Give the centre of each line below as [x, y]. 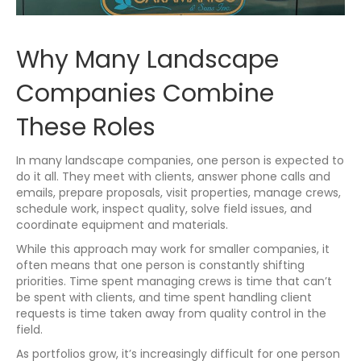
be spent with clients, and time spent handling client [164, 298]
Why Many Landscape [147, 60]
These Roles [86, 128]
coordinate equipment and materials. [122, 225]
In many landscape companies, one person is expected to [180, 161]
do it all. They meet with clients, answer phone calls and [173, 177]
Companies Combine [145, 94]
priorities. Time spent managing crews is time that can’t [174, 282]
